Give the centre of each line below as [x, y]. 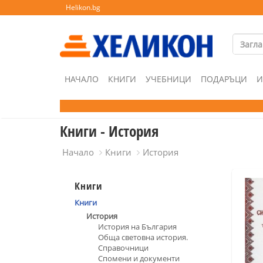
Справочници [123, 248]
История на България [137, 227]
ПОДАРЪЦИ [224, 79]
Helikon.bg [83, 7]
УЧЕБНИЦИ [168, 79]
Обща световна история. [143, 237]
